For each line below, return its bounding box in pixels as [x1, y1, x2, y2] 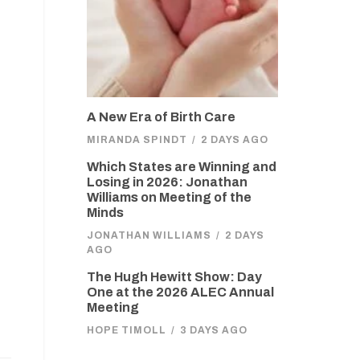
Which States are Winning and [86, 159, 276, 174]
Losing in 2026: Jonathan [86, 174, 247, 189]
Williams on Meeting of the [86, 190, 252, 204]
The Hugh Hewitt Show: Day [86, 269, 262, 284]
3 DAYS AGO [179, 324, 247, 336]
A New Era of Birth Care [86, 109, 235, 124]
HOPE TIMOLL [86, 324, 166, 336]
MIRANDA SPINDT [86, 133, 187, 145]
